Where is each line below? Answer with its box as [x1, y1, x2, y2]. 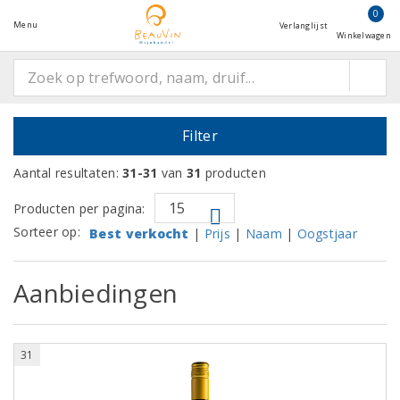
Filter [182, 126, 218, 146]
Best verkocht [89, 224, 189, 242]
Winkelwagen [337, 29, 391, 41]
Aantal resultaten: [13, 164, 119, 181]
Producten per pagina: [13, 200, 146, 217]
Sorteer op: [13, 223, 80, 240]
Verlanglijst [279, 20, 329, 31]
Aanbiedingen [13, 276, 179, 310]
